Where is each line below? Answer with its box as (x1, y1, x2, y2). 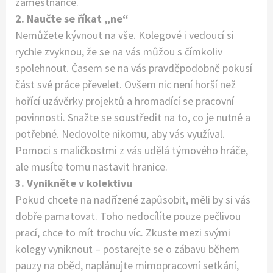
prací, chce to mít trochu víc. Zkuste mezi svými (15, 225, 230, 240)
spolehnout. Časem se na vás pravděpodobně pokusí (15, 61, 252, 76)
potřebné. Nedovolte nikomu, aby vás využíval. (15, 127, 225, 141)
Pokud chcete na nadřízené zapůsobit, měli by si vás (15, 193, 250, 207)
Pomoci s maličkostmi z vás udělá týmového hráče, (15, 143, 248, 158)
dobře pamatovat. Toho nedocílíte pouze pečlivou (15, 209, 241, 224)
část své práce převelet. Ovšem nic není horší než (15, 77, 236, 92)
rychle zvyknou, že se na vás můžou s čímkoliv (15, 44, 222, 59)
